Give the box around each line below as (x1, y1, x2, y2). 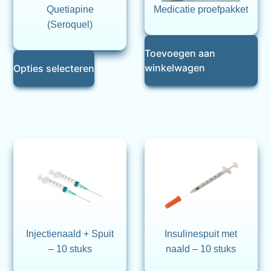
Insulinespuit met (165, 229, 238, 240)
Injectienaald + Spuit (26, 229, 114, 240)
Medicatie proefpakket (154, 4, 249, 15)
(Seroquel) (47, 19, 93, 30)
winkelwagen (145, 62, 205, 74)
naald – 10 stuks (166, 244, 237, 255)
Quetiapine (46, 4, 94, 15)
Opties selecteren (13, 62, 95, 75)
